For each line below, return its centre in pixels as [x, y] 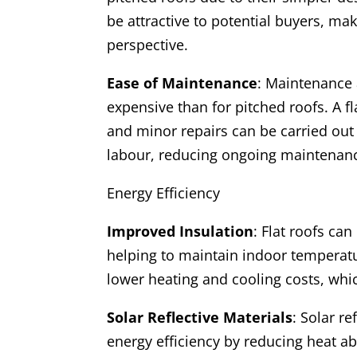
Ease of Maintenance [182, 83]
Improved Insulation [180, 231]
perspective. [148, 45]
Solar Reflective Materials [200, 318]
